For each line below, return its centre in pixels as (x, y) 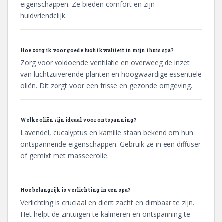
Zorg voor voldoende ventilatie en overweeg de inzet (105, 63)
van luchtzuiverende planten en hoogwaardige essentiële (111, 74)
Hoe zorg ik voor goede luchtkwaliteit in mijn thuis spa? (97, 51)
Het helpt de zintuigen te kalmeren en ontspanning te (105, 214)
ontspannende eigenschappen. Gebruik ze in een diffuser (111, 144)
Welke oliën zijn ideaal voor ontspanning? (79, 120)
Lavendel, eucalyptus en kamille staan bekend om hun (107, 133)
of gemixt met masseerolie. (64, 156)
